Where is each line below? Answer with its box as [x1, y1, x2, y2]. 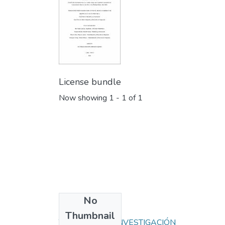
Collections [59, 199, 110, 213]
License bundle [59, 76, 121, 88]
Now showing [59, 92, 109, 104]
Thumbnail [65, 209, 115, 223]
